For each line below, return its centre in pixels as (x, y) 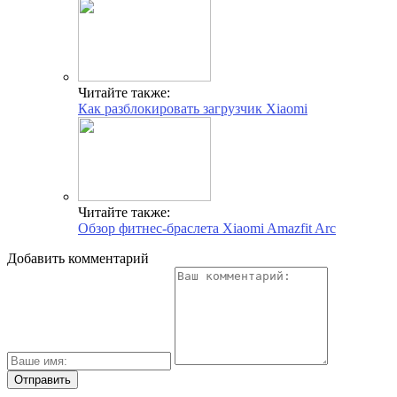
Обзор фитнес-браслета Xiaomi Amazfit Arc (207, 228)
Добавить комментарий (78, 258)
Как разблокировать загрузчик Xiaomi (193, 108)
